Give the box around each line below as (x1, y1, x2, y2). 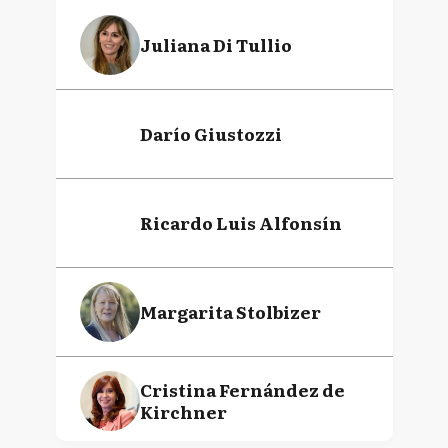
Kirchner (139, 399, 227, 424)
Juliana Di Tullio (139, 32, 292, 57)
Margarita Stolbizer (139, 299, 321, 324)
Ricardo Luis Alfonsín (139, 210, 342, 235)
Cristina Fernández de (139, 377, 345, 402)
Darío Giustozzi (139, 121, 282, 146)
